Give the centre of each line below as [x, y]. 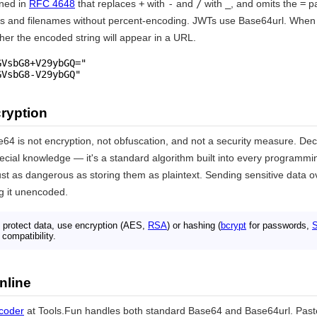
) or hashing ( [194, 225]
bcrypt [234, 225]
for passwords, [279, 225]
